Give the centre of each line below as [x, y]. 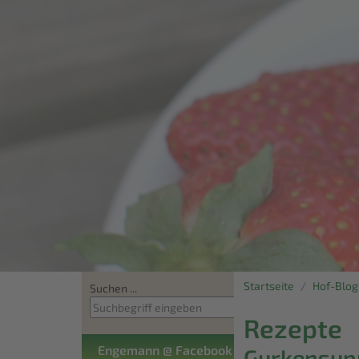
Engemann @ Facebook [165, 349]
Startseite [269, 285]
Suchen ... [113, 288]
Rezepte [293, 327]
